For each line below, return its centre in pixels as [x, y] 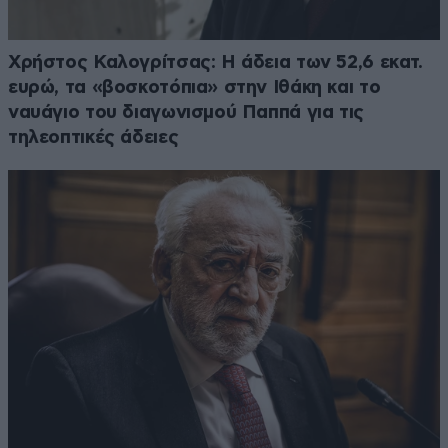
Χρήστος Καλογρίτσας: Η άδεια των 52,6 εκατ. [215, 62]
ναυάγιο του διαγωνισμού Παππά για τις [186, 112]
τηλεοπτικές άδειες [93, 137]
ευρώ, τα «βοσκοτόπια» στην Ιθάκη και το [194, 87]
